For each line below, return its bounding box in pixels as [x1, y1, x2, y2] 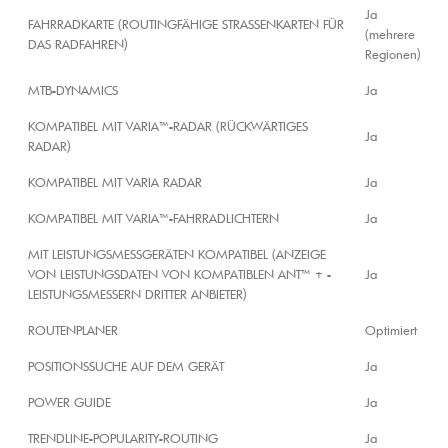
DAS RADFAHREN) [28, 36, 127, 53]
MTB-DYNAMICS [28, 82, 118, 99]
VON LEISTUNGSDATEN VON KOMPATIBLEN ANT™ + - [28, 266, 331, 283]
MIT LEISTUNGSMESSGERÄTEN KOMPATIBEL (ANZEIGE [28, 246, 326, 263]
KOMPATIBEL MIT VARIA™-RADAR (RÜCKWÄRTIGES [28, 118, 308, 135]
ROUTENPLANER [28, 322, 118, 339]
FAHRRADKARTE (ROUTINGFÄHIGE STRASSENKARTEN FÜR [28, 16, 344, 33]
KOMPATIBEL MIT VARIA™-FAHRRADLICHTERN [28, 210, 279, 227]
